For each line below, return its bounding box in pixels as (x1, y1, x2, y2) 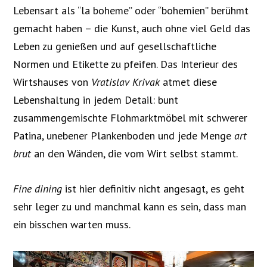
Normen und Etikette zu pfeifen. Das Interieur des (13, 57, 238, 72)
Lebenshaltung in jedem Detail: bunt (13, 93, 179, 107)
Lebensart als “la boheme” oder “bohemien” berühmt (13, 4, 249, 18)
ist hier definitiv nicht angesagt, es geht (62, 182, 245, 196)
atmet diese (160, 75, 218, 89)
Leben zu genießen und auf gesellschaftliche (13, 39, 217, 54)
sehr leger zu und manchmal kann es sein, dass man (13, 200, 247, 214)
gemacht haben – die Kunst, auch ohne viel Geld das (13, 21, 251, 36)
